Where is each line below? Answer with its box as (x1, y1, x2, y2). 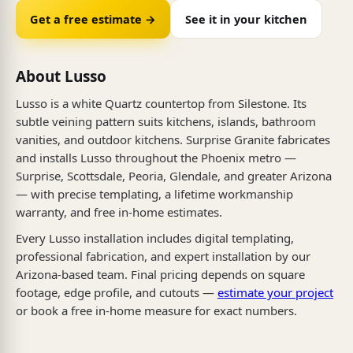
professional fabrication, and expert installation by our (16, 247, 310, 264)
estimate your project (217, 284, 333, 300)
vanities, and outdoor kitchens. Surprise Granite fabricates (16, 131, 330, 147)
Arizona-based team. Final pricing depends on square (16, 266, 305, 282)
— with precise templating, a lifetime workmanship (16, 185, 293, 202)
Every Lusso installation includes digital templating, (16, 229, 294, 246)
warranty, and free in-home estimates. (16, 203, 222, 220)
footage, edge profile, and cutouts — (16, 284, 217, 300)
